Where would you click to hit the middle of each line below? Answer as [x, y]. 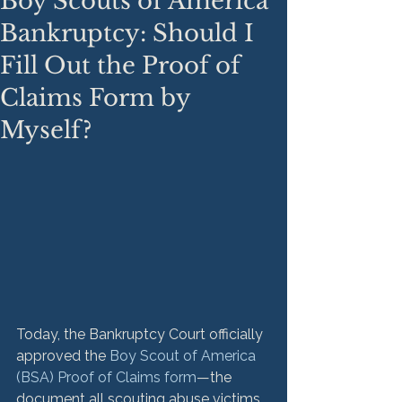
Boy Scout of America [184, 355]
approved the [63, 355]
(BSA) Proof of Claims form [106, 377]
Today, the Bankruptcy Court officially [141, 334]
